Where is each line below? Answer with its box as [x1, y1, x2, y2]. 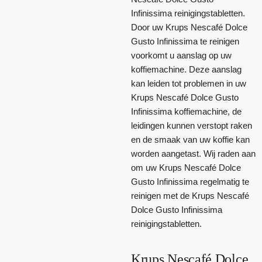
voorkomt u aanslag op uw [131, 50, 232, 60]
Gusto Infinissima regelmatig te [131, 176, 249, 187]
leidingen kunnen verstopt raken [131, 120, 252, 130]
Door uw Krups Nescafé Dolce [131, 22, 247, 32]
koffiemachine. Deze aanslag [131, 64, 242, 74]
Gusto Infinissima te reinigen [131, 36, 239, 46]
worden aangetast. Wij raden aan [131, 148, 256, 158]
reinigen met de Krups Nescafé [131, 190, 249, 201]
